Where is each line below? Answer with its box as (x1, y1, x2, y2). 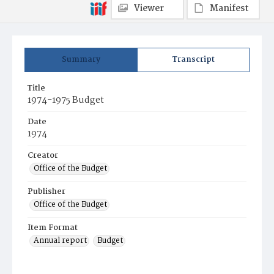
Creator (28, 149, 58, 162)
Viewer (134, 1, 164, 16)
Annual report (34, 234, 87, 247)
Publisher (28, 185, 65, 198)
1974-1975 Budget (28, 93, 104, 108)
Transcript (172, 53, 215, 66)
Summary (62, 53, 100, 66)
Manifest (210, 1, 249, 16)
